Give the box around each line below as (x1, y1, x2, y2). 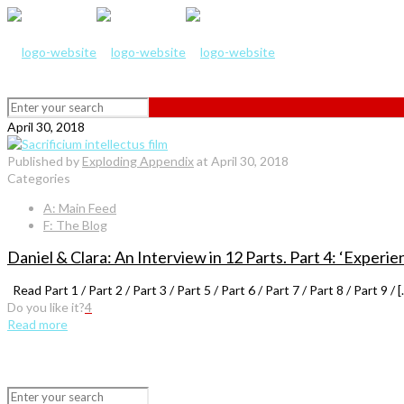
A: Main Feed (43, 200, 116, 216)
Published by (7, 153, 82, 169)
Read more (7, 316, 68, 332)
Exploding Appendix (82, 153, 194, 169)
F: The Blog (43, 217, 107, 233)
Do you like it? (7, 298, 85, 315)
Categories (7, 170, 70, 186)
